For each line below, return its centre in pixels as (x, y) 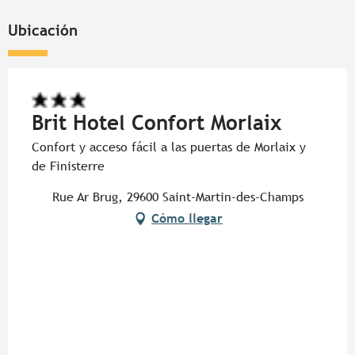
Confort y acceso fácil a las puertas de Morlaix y (169, 147)
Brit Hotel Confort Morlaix (157, 123)
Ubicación (43, 31)
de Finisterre (68, 166)
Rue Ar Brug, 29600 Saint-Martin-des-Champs (177, 197)
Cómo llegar (187, 219)
